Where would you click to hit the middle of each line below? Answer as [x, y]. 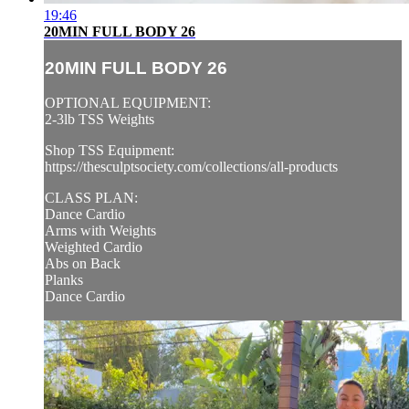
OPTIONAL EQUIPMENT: [128, 103]
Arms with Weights [100, 231]
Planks [64, 280]
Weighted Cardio [94, 247]
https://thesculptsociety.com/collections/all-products [191, 167]
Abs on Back [83, 264]
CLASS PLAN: [91, 198]
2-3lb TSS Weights [100, 120]
